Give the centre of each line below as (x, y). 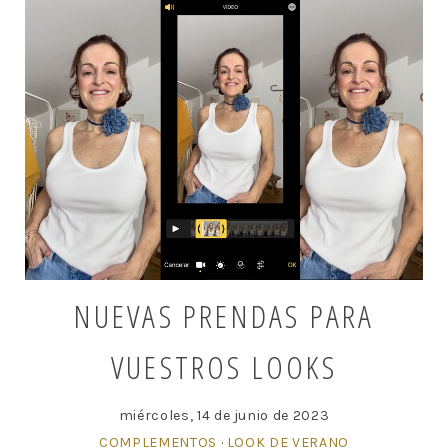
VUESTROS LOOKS (224, 367)
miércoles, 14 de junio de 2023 (224, 416)
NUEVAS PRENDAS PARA (224, 316)
